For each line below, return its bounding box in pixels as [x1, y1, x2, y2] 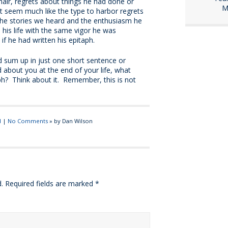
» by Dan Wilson [47, 117, 93, 125]
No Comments [7, 117, 48, 125]
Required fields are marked [5, 179, 95, 189]
